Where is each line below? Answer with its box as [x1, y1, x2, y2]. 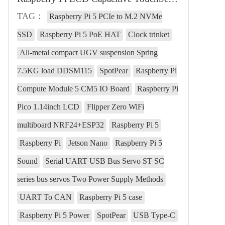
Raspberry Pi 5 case [79, 193, 142, 201]
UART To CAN [20, 193, 72, 201]
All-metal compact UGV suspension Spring [20, 48, 158, 57]
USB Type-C [133, 211, 175, 219]
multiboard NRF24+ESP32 [17, 121, 104, 129]
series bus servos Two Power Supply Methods [17, 175, 163, 183]
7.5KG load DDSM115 [17, 66, 92, 75]
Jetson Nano [68, 139, 107, 147]
